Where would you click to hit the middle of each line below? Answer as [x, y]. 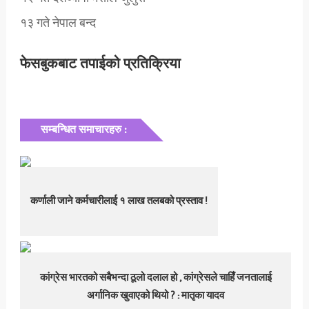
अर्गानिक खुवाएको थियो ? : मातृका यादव [156, 296]
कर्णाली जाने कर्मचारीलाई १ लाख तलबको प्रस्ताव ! [119, 201]
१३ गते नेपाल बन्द [58, 23]
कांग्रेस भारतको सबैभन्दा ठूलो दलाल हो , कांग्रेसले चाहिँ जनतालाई [156, 278]
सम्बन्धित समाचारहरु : [83, 130]
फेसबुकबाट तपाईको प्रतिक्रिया [100, 64]
